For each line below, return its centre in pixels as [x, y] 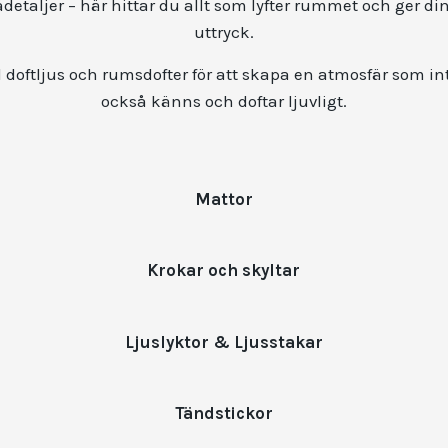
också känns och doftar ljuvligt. [224, 101]
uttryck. [224, 32]
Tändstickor [223, 413]
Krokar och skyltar [224, 271]
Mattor [223, 199]
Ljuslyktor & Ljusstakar [223, 342]
